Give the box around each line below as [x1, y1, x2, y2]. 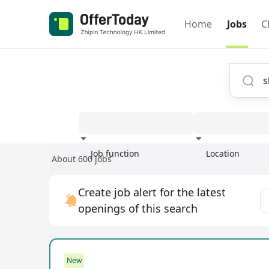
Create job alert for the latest [78, 185, 226, 199]
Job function [90, 148, 139, 159]
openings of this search [78, 201, 198, 216]
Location [205, 148, 240, 159]
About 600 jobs [52, 153, 112, 165]
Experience [185, 159, 229, 170]
